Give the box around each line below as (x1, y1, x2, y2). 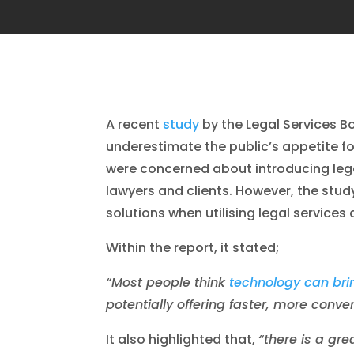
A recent (106, 115, 164, 134)
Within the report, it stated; (106, 238, 280, 257)
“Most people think (106, 273, 230, 292)
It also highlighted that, (106, 330, 259, 348)
